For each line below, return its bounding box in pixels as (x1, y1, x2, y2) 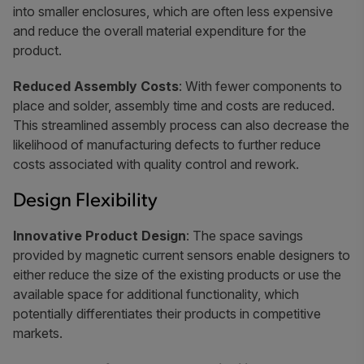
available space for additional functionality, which (13, 285, 299, 302)
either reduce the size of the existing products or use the (13, 266, 341, 283)
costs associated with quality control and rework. (13, 155, 299, 172)
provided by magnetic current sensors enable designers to (13, 246, 350, 263)
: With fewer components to (179, 77, 342, 94)
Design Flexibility (13, 191, 158, 211)
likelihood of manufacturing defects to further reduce (13, 136, 321, 153)
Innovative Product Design (13, 227, 186, 244)
